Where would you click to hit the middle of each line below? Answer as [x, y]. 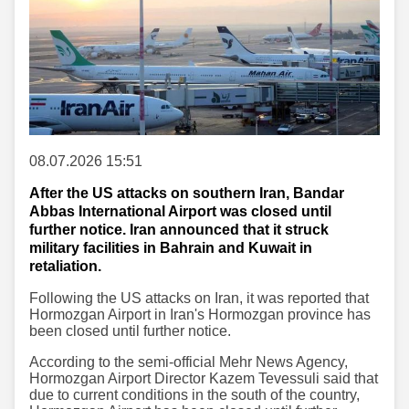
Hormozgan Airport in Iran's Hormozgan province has [200, 314]
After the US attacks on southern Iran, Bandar [187, 193]
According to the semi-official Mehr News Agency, [189, 362]
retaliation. [65, 266]
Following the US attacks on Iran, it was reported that [199, 298]
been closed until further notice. [130, 330]
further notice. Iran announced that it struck [179, 229]
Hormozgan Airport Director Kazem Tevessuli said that [204, 378]
